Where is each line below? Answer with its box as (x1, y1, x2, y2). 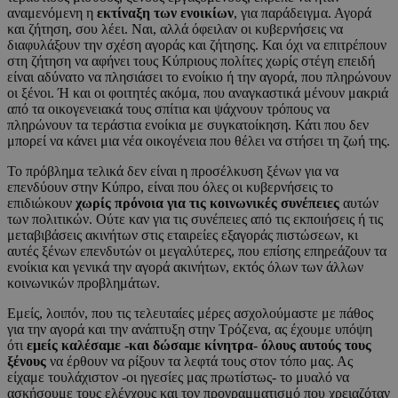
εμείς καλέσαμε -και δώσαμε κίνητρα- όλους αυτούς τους (27, 338, 371, 354)
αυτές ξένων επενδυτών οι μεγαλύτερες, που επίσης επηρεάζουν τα (7, 243, 386, 259)
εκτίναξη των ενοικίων (97, 5, 234, 21)
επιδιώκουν (7, 195, 76, 211)
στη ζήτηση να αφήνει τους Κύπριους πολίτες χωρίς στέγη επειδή (7, 53, 375, 69)
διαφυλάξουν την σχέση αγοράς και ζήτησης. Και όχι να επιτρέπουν (7, 37, 386, 53)
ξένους (7, 354, 46, 370)
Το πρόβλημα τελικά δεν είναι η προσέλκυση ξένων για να (7, 163, 338, 179)
